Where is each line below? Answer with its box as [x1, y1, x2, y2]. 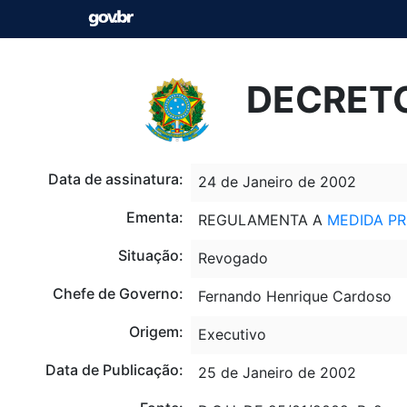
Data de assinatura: [47, 169, 184, 188]
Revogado [197, 248, 268, 267]
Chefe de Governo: [52, 283, 184, 303]
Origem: [128, 322, 184, 341]
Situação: [117, 245, 184, 264]
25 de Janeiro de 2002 [197, 362, 356, 382]
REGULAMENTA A [197, 210, 327, 229]
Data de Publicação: [45, 360, 184, 379]
